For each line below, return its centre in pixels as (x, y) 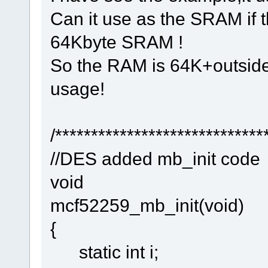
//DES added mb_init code (155, 158)
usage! (77, 88)
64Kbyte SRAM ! (116, 42)
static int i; (104, 252)
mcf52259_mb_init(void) (147, 205)
